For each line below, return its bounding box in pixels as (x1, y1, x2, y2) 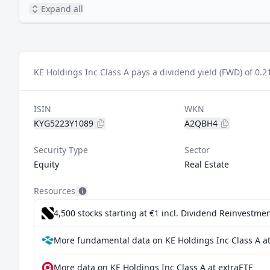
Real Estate (184, 159, 229, 170)
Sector (184, 144, 210, 155)
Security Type (34, 144, 88, 155)
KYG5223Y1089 (34, 118, 93, 129)
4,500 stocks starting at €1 (54, 207, 162, 219)
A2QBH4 (184, 118, 218, 129)
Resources (34, 185, 75, 196)
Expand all (41, 3, 83, 14)
